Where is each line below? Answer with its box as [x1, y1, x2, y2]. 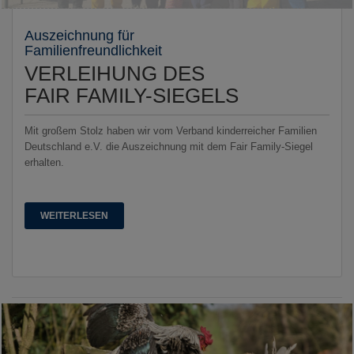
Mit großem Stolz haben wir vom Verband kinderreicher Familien [24, 124, 317, 137]
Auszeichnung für [24, 27, 134, 43]
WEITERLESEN [40, 209, 108, 221]
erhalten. [24, 156, 67, 168]
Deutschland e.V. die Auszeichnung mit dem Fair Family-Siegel [24, 140, 313, 153]
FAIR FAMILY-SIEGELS [24, 83, 239, 107]
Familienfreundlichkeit [24, 42, 162, 58]
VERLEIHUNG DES [24, 61, 205, 85]
